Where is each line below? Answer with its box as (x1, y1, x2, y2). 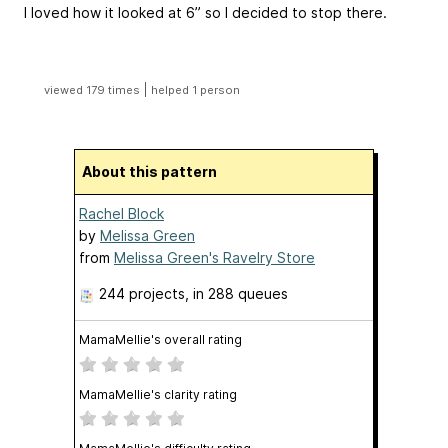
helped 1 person (150, 83, 240, 97)
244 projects (99, 285, 185, 302)
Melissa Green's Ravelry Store (114, 249, 315, 266)
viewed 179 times (43, 83, 143, 97)
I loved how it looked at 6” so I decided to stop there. (24, 4, 387, 21)
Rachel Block (79, 205, 164, 222)
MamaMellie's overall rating (79, 332, 242, 347)
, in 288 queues (185, 285, 288, 302)
